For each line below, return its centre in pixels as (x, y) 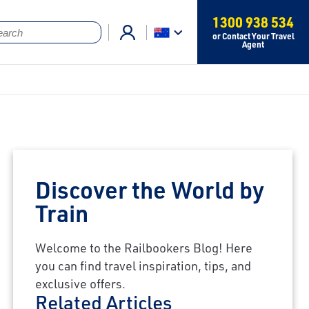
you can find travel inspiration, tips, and (143, 265)
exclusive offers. (81, 283)
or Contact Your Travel (253, 36)
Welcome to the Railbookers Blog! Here (144, 247)
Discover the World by (150, 189)
